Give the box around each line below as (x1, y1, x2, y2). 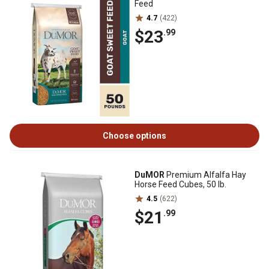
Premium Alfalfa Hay (165, 170, 246, 180)
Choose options (103, 131, 166, 141)
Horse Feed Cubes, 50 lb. (134, 180, 226, 189)
